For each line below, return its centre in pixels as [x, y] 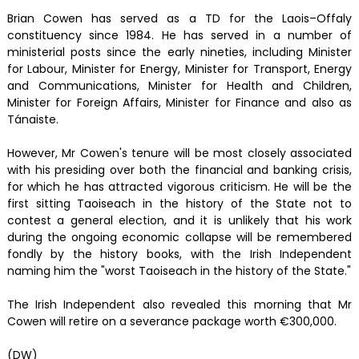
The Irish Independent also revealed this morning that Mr [179, 304]
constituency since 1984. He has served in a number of [179, 35]
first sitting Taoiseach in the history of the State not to [179, 203]
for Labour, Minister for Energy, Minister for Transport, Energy [179, 69]
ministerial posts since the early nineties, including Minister [179, 52]
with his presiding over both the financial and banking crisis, [179, 169]
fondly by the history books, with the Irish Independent [179, 254]
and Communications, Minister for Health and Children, [179, 85]
